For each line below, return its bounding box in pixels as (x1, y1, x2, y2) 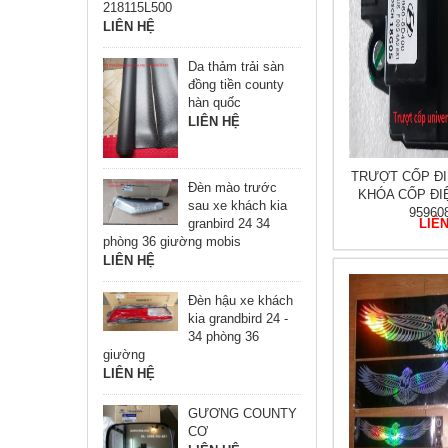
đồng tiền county (188, 77, 285, 92)
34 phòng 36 (188, 328, 260, 344)
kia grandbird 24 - (188, 310, 289, 326)
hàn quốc (188, 95, 242, 110)
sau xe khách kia (188, 197, 288, 213)
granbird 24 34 (188, 215, 271, 231)
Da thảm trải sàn (188, 59, 285, 74)
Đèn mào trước (188, 179, 278, 195)
